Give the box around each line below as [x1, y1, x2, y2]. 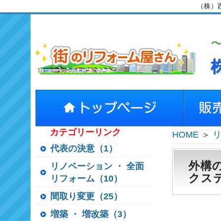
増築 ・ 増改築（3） [50, 209, 131, 219]
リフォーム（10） [50, 174, 122, 184]
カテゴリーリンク [50, 127, 121, 137]
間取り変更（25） [50, 191, 122, 201]
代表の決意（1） [50, 144, 117, 153]
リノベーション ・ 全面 [50, 161, 144, 171]
